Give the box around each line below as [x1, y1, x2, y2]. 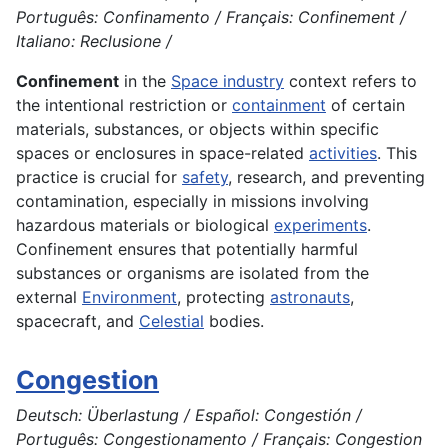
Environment [82, 287, 177, 308]
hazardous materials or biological [16, 215, 274, 236]
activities [309, 143, 377, 164]
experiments [274, 215, 367, 236]
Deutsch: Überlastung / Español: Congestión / [16, 405, 362, 426]
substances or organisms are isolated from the [16, 263, 369, 284]
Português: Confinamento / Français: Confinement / [16, 7, 406, 28]
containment [232, 95, 326, 116]
